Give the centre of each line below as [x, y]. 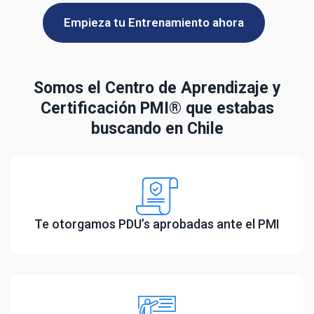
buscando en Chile [157, 128]
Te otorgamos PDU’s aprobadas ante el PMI [157, 224]
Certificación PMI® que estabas [157, 108]
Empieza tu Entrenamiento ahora [153, 22]
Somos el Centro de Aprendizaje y [157, 88]
